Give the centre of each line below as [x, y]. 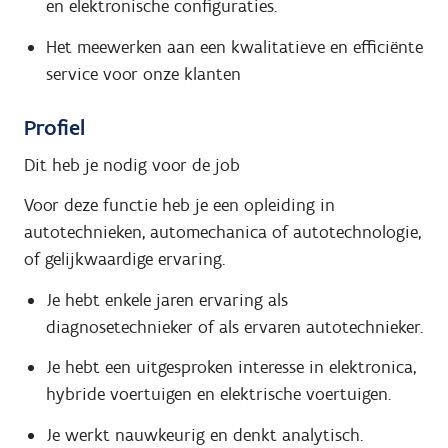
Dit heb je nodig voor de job [132, 164]
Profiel [54, 127]
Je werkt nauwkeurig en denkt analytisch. [204, 434]
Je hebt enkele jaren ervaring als [166, 299]
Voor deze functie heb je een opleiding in [179, 205]
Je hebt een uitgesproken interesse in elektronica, [230, 367]
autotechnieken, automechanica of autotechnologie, [222, 232]
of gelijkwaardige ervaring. [124, 259]
